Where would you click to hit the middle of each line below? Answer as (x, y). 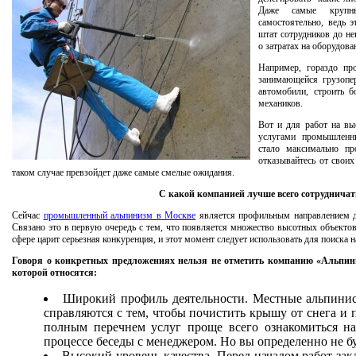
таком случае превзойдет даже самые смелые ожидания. (123, 172)
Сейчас (28, 215)
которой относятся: (54, 273)
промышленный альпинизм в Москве (120, 215)
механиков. (281, 103)
